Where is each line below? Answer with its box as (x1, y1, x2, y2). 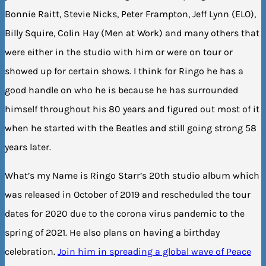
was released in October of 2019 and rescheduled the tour (5, 188, 251, 200)
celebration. (5, 245, 58, 257)
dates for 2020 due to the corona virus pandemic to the (5, 207, 245, 219)
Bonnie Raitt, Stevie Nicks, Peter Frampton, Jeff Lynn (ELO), (5, 8, 256, 20)
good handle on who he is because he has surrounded (5, 84, 238, 96)
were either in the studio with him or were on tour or (5, 46, 233, 58)
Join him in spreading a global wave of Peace (58, 245, 251, 257)
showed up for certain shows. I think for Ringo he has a (5, 65, 243, 77)
